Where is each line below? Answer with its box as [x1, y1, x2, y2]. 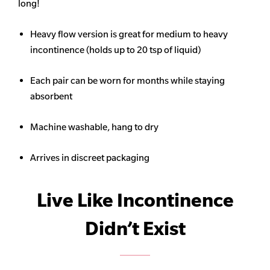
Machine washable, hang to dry [30, 121, 159, 133]
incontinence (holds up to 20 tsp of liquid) [30, 44, 201, 56]
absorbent [30, 90, 74, 102]
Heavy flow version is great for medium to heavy [30, 28, 228, 40]
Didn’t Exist [84, 217, 186, 240]
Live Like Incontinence [36, 189, 234, 212]
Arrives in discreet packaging [30, 152, 149, 164]
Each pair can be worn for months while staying [30, 75, 225, 87]
